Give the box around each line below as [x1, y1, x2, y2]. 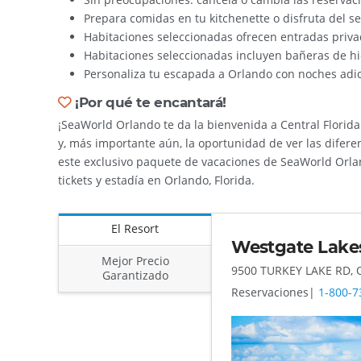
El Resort [111, 221, 160, 237]
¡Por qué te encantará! [71, 93, 226, 110]
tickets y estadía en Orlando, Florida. [58, 172, 255, 188]
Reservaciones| [231, 284, 319, 300]
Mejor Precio [101, 253, 169, 269]
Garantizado [102, 268, 168, 284]
